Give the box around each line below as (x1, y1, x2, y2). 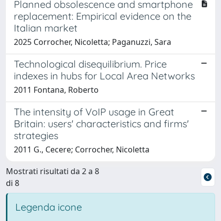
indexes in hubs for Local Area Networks (14, 69, 195, 82)
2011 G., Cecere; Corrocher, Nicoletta (14, 144, 149, 155)
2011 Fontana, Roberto (14, 84, 99, 95)
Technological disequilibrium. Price (14, 57, 167, 70)
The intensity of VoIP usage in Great (14, 105, 174, 118)
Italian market (14, 21, 77, 34)
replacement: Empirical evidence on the (14, 9, 191, 22)
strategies (14, 129, 58, 142)
